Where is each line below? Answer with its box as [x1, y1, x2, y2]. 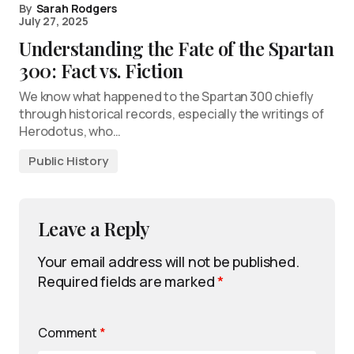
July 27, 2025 [19, 13, 88, 29]
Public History [28, 153, 108, 170]
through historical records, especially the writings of [19, 105, 324, 123]
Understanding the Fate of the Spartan [19, 36, 334, 62]
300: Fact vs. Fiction [19, 58, 183, 84]
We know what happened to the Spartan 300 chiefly [19, 88, 314, 106]
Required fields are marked [38, 272, 218, 292]
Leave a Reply [38, 216, 150, 242]
